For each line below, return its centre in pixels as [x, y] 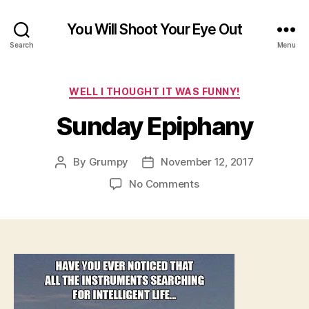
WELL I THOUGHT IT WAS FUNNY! [154, 91]
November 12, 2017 [207, 161]
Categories [185, 89]
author [76, 177]
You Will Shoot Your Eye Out [154, 29]
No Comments [164, 183]
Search [22, 44]
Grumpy [109, 161]
